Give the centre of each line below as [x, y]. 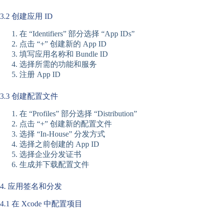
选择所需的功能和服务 [58, 64]
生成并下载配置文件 [54, 164]
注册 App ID [40, 74]
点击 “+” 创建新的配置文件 [66, 124]
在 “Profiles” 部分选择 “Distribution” [78, 113]
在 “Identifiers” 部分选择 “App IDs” [77, 33]
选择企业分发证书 [50, 154]
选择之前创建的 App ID [59, 144]
